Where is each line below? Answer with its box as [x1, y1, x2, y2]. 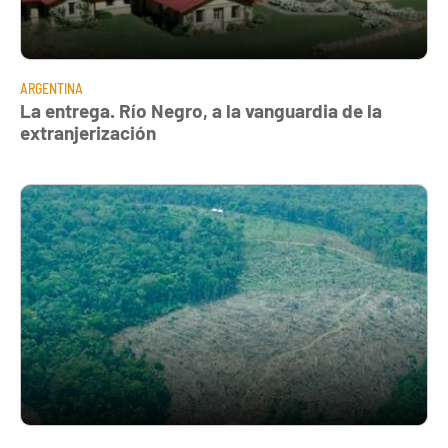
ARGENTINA [20, 80, 83, 98]
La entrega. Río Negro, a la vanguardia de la [20, 99, 382, 123]
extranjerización [20, 121, 156, 145]
